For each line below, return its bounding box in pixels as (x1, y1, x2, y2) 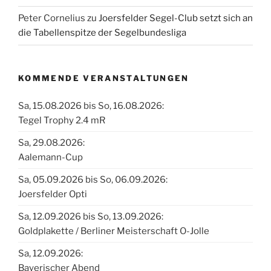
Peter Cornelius (18, 13, 85, 24)
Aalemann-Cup (18, 152, 83, 163)
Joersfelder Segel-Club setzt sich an (99, 13, 253, 24)
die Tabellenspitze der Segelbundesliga (18, 27, 186, 39)
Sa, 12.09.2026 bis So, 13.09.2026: (18, 211, 163, 223)
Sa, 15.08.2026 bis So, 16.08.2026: (18, 100, 164, 112)
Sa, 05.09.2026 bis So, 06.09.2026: (18, 174, 168, 186)
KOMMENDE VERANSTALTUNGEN (18, 73, 189, 83)
